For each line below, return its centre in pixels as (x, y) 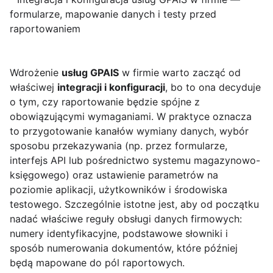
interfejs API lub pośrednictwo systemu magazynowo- (135, 161)
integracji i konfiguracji (111, 87)
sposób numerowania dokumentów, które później (124, 248)
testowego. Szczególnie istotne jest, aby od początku (134, 204)
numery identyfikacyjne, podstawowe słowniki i (119, 234)
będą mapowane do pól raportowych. (97, 263)
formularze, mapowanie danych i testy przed (113, 14)
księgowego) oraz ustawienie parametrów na (114, 175)
